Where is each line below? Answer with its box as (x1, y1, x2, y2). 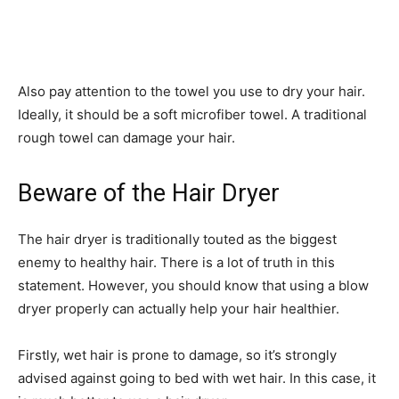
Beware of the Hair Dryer (18, 178, 280, 208)
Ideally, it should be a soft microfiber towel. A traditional (18, 105, 367, 123)
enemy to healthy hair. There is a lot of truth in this (18, 253, 335, 271)
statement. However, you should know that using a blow (18, 276, 369, 294)
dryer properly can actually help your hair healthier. (18, 299, 339, 317)
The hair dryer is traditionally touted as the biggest (18, 230, 337, 248)
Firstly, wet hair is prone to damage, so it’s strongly (18, 346, 337, 363)
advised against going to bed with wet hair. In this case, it (18, 369, 376, 387)
